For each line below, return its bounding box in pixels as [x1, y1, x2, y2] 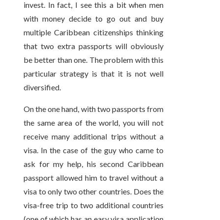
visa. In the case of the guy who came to [24, 145, 164, 155]
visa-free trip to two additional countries [24, 200, 164, 210]
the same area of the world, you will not [24, 118, 164, 128]
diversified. [24, 82, 61, 92]
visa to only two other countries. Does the [24, 187, 164, 196]
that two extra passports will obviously [24, 41, 164, 51]
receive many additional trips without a [24, 132, 164, 141]
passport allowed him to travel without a [24, 173, 164, 183]
